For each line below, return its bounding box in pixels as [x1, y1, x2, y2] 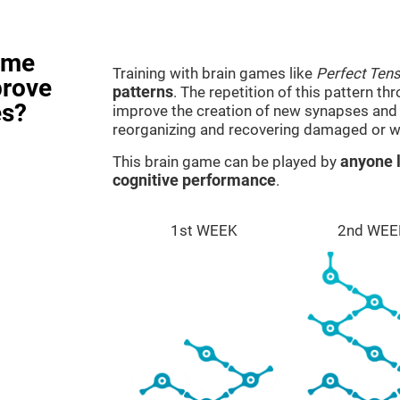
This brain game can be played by [112, 153, 340, 171]
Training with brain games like [112, 64, 316, 82]
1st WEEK [171, 221, 238, 239]
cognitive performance [112, 171, 276, 189]
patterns [112, 83, 173, 101]
